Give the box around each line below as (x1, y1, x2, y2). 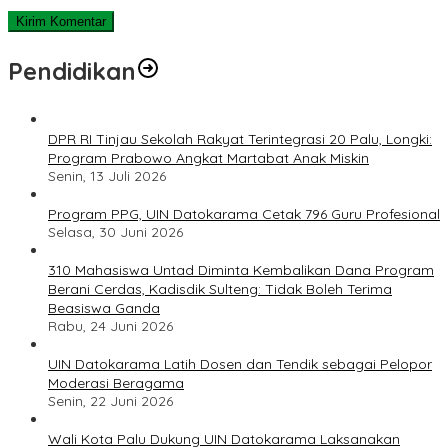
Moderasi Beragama (48, 374, 184, 393)
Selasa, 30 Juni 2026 (48, 223, 183, 242)
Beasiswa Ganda (48, 299, 160, 318)
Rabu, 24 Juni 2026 (48, 317, 173, 336)
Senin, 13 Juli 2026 (48, 167, 166, 186)
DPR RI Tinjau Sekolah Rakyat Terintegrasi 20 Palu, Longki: (48, 130, 432, 149)
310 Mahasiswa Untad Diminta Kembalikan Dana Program (48, 261, 434, 280)
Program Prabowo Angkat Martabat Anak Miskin (48, 149, 369, 168)
